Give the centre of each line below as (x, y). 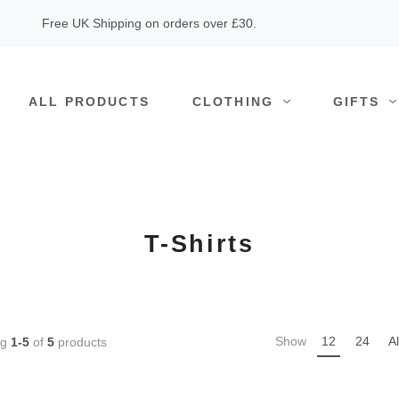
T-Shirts (199, 243)
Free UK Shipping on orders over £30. (149, 23)
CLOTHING (236, 102)
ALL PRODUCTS (89, 102)
